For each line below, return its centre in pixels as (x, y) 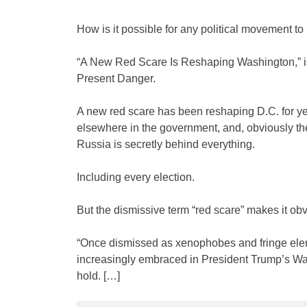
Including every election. (136, 177)
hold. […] (98, 275)
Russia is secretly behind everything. (166, 144)
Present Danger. (116, 78)
